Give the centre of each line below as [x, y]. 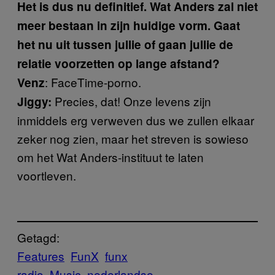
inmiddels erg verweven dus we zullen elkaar [136, 120]
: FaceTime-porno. [93, 82]
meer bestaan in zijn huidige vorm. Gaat [129, 25]
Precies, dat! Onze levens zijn [131, 101]
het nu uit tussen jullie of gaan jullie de [125, 45]
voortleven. [47, 175]
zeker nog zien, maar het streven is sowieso [133, 138]
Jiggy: [34, 102]
